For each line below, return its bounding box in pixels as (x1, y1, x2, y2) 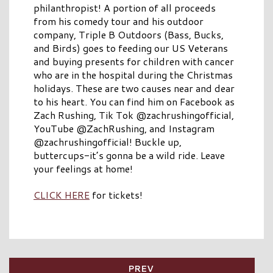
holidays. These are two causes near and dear (34, 80, 235, 95)
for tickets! (90, 187, 143, 202)
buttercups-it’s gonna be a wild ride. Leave (34, 147, 225, 162)
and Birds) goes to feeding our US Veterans (34, 40, 228, 55)
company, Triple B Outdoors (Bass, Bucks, (34, 27, 224, 41)
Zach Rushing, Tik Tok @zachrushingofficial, (34, 107, 234, 122)
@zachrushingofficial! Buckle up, (34, 134, 182, 149)
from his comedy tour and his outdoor (34, 13, 204, 28)
